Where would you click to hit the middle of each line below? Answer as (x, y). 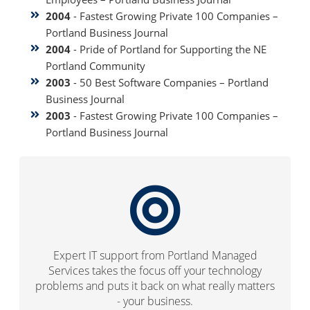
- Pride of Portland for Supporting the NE (168, 49)
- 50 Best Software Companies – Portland (169, 83)
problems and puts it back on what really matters (155, 286)
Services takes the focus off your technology (155, 271)
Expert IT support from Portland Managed (155, 256)
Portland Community (95, 66)
